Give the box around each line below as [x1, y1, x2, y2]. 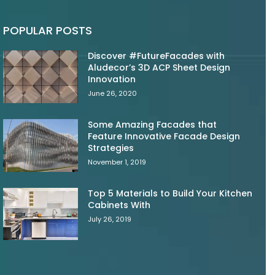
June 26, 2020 [88, 88, 137, 99]
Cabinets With [88, 198, 151, 211]
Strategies [88, 142, 134, 155]
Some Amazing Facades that [88, 118, 217, 131]
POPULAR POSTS [3, 23, 92, 39]
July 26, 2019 [88, 214, 132, 224]
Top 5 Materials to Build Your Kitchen [88, 187, 253, 199]
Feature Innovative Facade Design [88, 130, 241, 143]
